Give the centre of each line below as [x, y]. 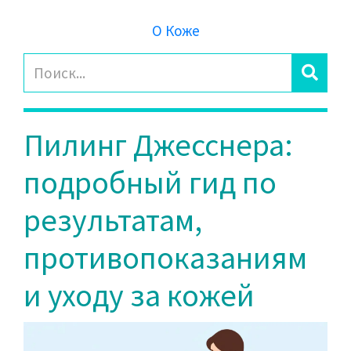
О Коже [175, 31]
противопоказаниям [165, 258]
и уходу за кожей [139, 295]
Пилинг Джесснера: [158, 145]
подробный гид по [150, 183]
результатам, [113, 220]
